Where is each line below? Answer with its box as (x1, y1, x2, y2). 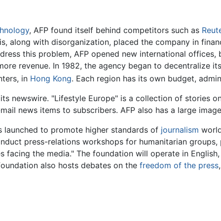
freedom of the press (140, 160, 219, 170)
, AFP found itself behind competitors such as (29, 25, 202, 35)
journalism (161, 124, 199, 135)
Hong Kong (30, 73, 72, 83)
